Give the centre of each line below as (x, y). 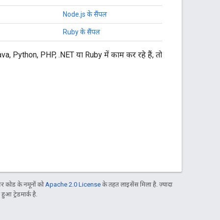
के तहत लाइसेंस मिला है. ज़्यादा (137, 184)
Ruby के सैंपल (82, 32)
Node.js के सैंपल (85, 14)
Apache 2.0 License (73, 184)
